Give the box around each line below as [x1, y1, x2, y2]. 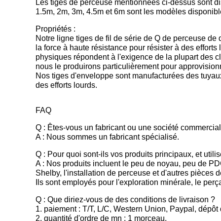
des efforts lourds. [36, 81, 97, 89]
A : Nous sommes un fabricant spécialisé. [36, 133, 179, 141]
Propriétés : [36, 25, 75, 33]
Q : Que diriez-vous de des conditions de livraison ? [36, 195, 215, 204]
